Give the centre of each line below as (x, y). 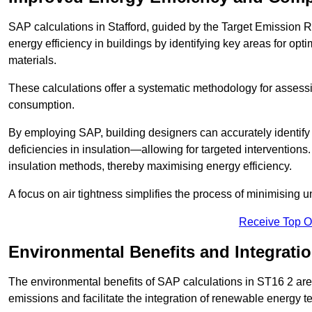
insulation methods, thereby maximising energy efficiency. (150, 166)
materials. (32, 61)
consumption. (41, 105)
